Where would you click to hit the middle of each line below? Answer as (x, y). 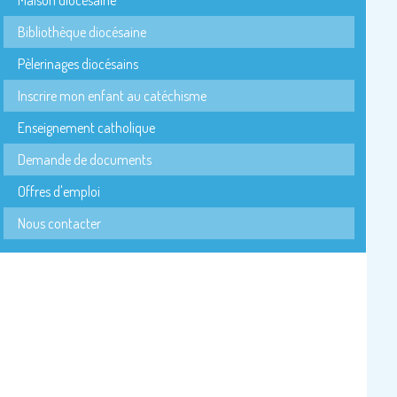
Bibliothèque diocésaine (82, 31)
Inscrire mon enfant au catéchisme (113, 95)
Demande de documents (85, 159)
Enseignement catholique (87, 127)
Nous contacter (60, 223)
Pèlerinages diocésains (78, 63)
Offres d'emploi (59, 191)
